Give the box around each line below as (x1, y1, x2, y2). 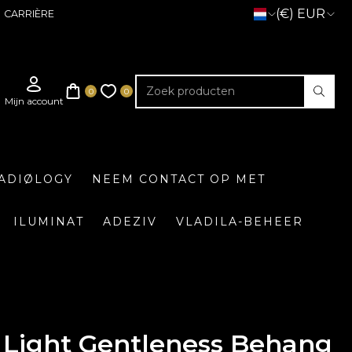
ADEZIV (102, 214, 157, 229)
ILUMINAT (13, 214, 84, 229)
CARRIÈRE (3, 8, 54, 20)
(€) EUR (276, 6, 325, 21)
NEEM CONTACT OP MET (92, 171, 266, 186)
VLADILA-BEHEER (175, 214, 303, 229)
